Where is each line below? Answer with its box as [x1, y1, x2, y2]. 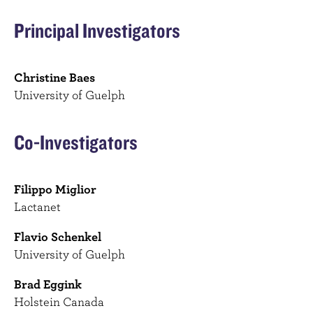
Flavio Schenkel [14, 229, 101, 245]
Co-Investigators [14, 129, 138, 155]
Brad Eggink [14, 277, 82, 292]
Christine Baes [14, 70, 95, 85]
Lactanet [14, 199, 61, 214]
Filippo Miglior [14, 182, 96, 197]
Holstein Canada [14, 294, 104, 310]
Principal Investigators [14, 17, 180, 43]
